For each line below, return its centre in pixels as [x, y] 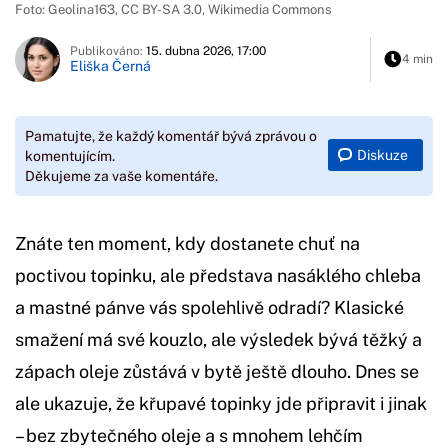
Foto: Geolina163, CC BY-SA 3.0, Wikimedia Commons [173, 9]
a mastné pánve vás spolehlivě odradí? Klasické [209, 307]
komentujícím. [70, 155]
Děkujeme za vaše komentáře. [121, 175]
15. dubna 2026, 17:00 [206, 51]
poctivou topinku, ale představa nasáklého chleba [218, 275]
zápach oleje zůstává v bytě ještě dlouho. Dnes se [217, 371]
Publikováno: [108, 51]
